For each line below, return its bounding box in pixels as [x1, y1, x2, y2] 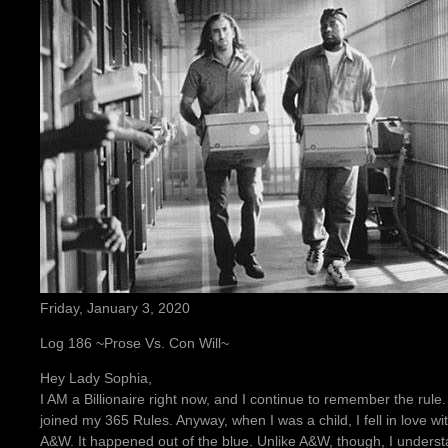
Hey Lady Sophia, [40, 370, 152, 387]
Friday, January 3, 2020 [40, 300, 190, 317]
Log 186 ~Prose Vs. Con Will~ [40, 335, 229, 352]
